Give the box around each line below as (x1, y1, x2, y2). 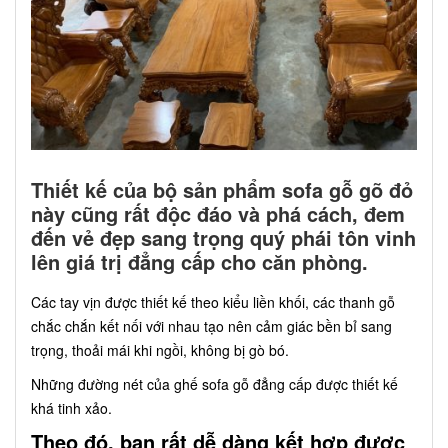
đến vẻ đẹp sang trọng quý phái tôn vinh (31, 223, 416, 253)
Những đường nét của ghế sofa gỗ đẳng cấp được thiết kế (31, 374, 398, 395)
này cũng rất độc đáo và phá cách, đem (31, 199, 405, 229)
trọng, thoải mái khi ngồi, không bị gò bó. (31, 340, 289, 361)
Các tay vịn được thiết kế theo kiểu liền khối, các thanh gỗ (31, 292, 395, 313)
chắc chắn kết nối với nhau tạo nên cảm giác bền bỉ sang (31, 316, 392, 337)
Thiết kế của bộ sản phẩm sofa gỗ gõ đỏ (31, 175, 413, 205)
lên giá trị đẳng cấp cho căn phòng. (31, 247, 368, 277)
